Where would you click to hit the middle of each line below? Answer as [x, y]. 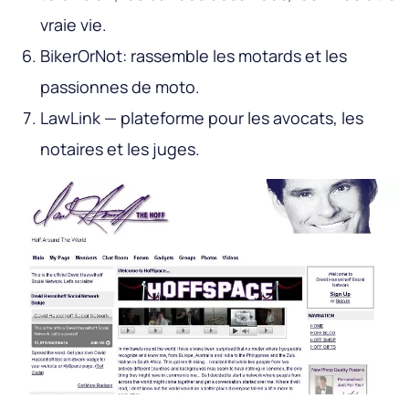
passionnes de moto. [120, 86]
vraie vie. [73, 24]
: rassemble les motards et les [235, 55]
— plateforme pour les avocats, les [232, 117]
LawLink [70, 117]
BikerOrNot [81, 55]
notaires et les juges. [120, 148]
